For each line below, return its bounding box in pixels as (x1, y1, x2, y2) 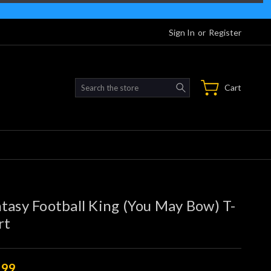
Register (209, 27, 241, 38)
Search (189, 79, 216, 90)
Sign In (169, 27, 195, 38)
